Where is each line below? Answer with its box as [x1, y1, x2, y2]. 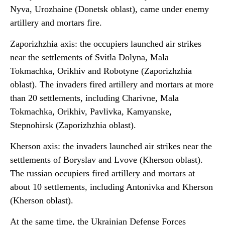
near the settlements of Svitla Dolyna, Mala [10, 52, 169, 62]
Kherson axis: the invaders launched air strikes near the [10, 141, 212, 151]
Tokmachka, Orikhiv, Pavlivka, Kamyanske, [10, 106, 172, 117]
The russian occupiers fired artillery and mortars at [10, 168, 195, 178]
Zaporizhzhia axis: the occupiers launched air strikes [10, 39, 201, 49]
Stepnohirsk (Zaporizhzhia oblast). [10, 120, 136, 130]
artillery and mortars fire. [10, 18, 102, 28]
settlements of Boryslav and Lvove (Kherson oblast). [10, 155, 203, 165]
